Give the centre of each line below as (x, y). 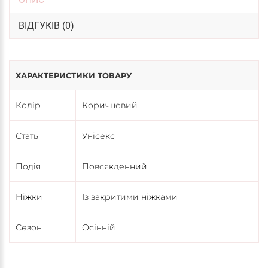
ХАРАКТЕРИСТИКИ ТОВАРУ (74, 76)
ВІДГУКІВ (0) (46, 26)
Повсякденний (115, 167)
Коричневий (110, 106)
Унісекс (98, 136)
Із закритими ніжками (130, 197)
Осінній (99, 228)
